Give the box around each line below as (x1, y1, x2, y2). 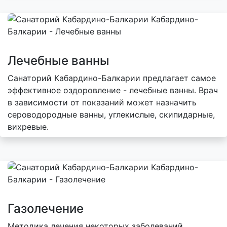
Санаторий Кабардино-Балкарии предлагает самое (8, 72, 216, 83)
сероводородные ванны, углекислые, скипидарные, (8, 109, 215, 120)
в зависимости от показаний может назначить (8, 97, 197, 107)
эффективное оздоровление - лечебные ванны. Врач (8, 85, 218, 95)
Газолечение (8, 201, 84, 216)
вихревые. (8, 121, 49, 132)
